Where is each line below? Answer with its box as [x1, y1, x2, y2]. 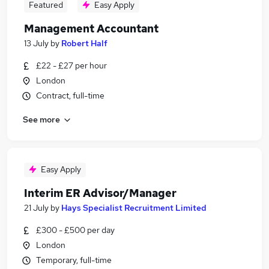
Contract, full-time [36, 90, 104, 101]
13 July [24, 38, 49, 49]
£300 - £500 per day [36, 225, 115, 235]
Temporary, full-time [36, 255, 112, 265]
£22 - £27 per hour [36, 60, 107, 71]
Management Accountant [24, 22, 159, 35]
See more [23, 113, 60, 125]
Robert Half [61, 38, 107, 49]
